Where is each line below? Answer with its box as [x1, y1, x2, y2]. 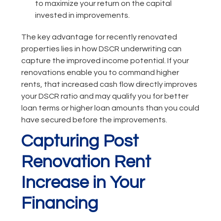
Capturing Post [21, 132, 139, 150]
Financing [21, 194, 98, 213]
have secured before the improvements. [21, 116, 167, 124]
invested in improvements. [35, 11, 130, 20]
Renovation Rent [21, 153, 151, 171]
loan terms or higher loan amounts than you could [21, 104, 199, 112]
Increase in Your [21, 174, 145, 192]
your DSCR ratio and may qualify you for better [21, 92, 188, 101]
